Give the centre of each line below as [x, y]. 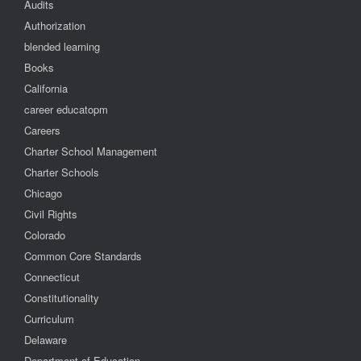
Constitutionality [62, 298]
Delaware [46, 340]
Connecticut [52, 277]
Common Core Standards [83, 256]
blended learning [62, 46]
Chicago [43, 193]
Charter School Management [91, 151]
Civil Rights [51, 214]
